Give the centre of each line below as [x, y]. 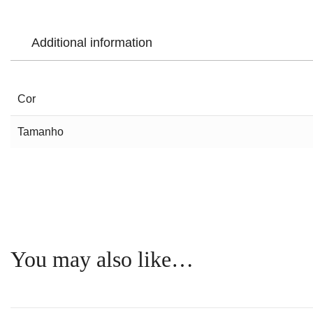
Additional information [92, 42]
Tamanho [41, 131]
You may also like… [102, 259]
